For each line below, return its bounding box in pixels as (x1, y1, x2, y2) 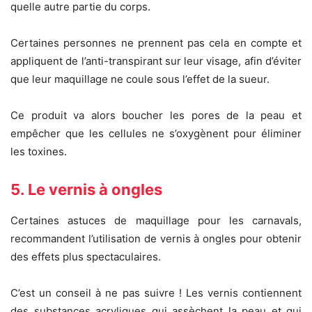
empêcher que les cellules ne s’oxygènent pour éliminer (10, 127, 302, 141)
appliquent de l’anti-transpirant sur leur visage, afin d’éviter (10, 54, 302, 68)
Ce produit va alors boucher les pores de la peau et (10, 109, 302, 123)
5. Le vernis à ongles (10, 180, 162, 199)
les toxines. (10, 145, 67, 159)
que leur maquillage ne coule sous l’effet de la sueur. (10, 72, 270, 86)
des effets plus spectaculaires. (10, 250, 161, 264)
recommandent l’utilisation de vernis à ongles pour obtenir (10, 232, 302, 246)
